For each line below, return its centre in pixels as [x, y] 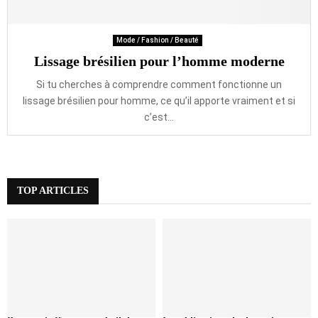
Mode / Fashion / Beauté [157, 40]
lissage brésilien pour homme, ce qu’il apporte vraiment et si [159, 101]
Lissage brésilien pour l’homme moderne [159, 61]
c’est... [159, 117]
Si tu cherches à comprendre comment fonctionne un [159, 84]
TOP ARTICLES [53, 191]
